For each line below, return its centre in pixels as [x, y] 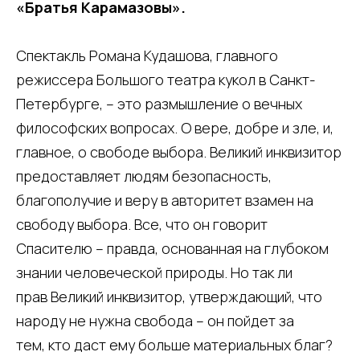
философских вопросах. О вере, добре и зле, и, [175, 128]
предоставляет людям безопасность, [144, 176]
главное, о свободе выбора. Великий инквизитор [179, 152]
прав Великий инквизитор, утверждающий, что [169, 297]
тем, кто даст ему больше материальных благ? [174, 345]
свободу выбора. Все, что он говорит [142, 225]
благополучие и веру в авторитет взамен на [165, 200]
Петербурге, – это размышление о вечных [159, 104]
